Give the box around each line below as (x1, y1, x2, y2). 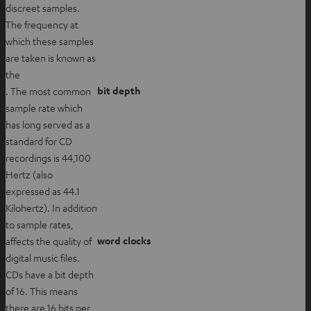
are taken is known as (6, 51, 96, 64)
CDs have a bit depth (6, 267, 94, 280)
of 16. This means (6, 284, 78, 297)
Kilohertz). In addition (6, 201, 97, 214)
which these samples (6, 34, 94, 47)
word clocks (97, 233, 151, 247)
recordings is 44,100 (6, 151, 91, 164)
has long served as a (6, 117, 90, 131)
